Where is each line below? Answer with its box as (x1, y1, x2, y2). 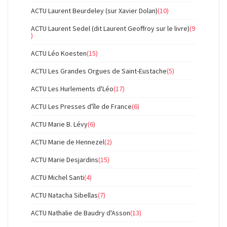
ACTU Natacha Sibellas (31, 191, 98, 200)
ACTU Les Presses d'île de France (31, 102, 132, 111)
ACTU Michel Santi (31, 173, 84, 182)
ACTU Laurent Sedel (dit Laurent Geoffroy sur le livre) (31, 24, 190, 33)
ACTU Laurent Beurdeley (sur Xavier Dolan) (31, 6, 158, 15)
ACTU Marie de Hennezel (31, 137, 104, 146)
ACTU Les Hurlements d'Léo (31, 84, 113, 93)
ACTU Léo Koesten (31, 49, 87, 58)
